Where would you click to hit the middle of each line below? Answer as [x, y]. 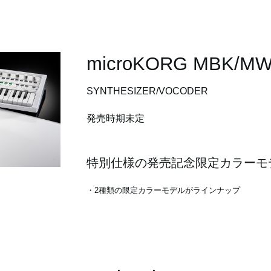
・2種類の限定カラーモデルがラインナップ [163, 191]
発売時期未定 [115, 119]
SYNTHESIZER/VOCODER [147, 91]
